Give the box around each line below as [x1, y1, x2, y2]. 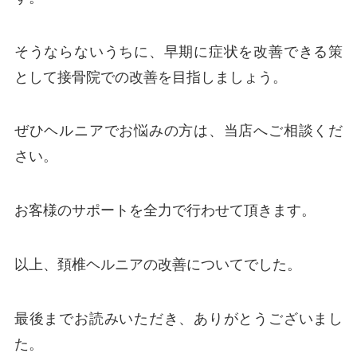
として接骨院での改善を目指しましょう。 [14, 69, 287, 85]
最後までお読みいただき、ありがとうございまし [14, 310, 343, 327]
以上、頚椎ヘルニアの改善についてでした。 [14, 257, 301, 273]
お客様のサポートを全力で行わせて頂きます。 [14, 202, 316, 219]
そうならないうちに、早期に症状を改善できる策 [14, 43, 343, 60]
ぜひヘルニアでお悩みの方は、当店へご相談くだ [14, 123, 343, 139]
